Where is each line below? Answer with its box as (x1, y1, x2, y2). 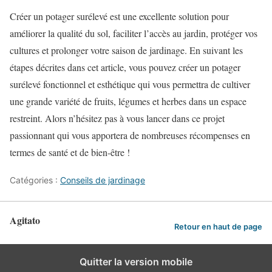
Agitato (10, 213, 40, 228)
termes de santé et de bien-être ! (10, 146, 130, 159)
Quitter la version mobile (80, 256, 192, 268)
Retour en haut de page (174, 222, 262, 232)
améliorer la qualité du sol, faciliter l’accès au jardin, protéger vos (10, 27, 257, 40)
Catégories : (10, 175, 60, 186)
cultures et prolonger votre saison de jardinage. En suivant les (10, 44, 243, 57)
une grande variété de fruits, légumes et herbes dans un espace (10, 95, 246, 108)
